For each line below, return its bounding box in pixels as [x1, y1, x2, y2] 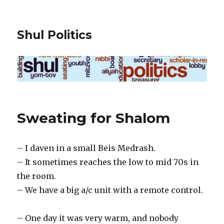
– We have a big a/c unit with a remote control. [17, 185, 203, 195]
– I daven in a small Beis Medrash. [17, 143, 156, 153]
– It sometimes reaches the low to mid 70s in [17, 157, 199, 167]
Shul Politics [17, 28, 92, 42]
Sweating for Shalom [17, 109, 170, 127]
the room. [17, 171, 56, 181]
